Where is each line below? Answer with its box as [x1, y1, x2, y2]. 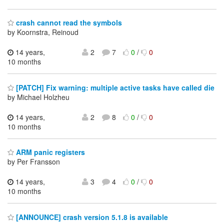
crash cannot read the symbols [14, 17, 122, 28]
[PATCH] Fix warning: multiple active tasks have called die [14, 82, 214, 92]
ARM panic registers [14, 147, 85, 157]
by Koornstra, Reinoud [7, 27, 78, 37]
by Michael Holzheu [7, 91, 69, 102]
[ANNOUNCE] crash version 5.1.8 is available [14, 211, 168, 222]
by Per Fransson [7, 156, 60, 167]
